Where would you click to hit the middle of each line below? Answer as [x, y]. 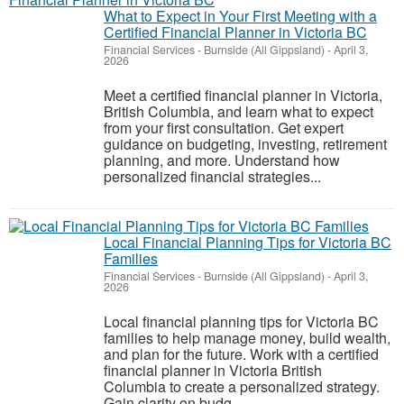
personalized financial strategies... [212, 176]
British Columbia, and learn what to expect [239, 111]
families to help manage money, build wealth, [247, 338]
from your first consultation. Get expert [224, 128]
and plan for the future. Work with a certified [241, 354]
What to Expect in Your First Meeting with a [240, 16]
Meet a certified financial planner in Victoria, [243, 95]
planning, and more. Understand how [222, 160]
